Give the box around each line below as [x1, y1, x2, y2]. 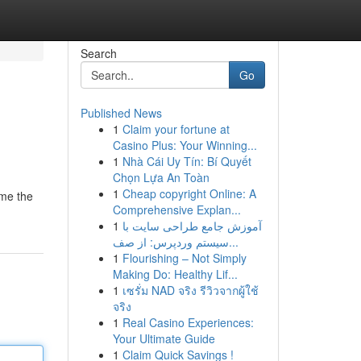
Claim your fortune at [122, 121, 230, 137]
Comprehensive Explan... [112, 201, 241, 218]
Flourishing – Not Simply [122, 250, 247, 266]
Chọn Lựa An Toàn [112, 169, 210, 185]
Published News [80, 105, 162, 121]
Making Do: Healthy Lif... [112, 266, 238, 282]
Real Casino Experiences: [122, 314, 254, 330]
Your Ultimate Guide [112, 330, 215, 346]
